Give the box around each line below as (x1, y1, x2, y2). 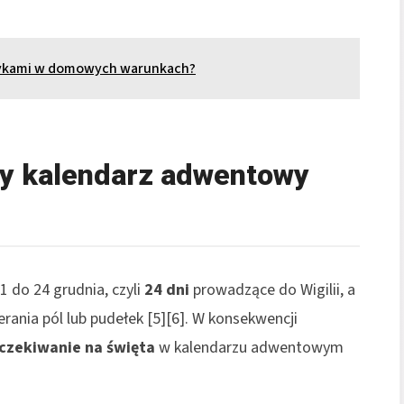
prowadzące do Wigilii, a (189, 278, 355, 301)
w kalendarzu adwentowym (155, 335, 344, 359)
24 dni (144, 278, 189, 301)
